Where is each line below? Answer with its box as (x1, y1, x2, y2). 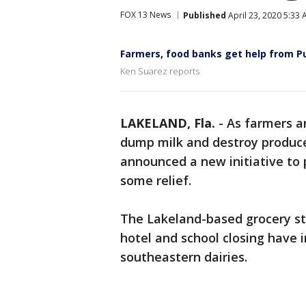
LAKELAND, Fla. (120, 115, 215, 131)
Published (183, 9, 226, 21)
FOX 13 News (120, 9, 171, 20)
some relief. (120, 172, 191, 189)
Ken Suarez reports (120, 65, 199, 77)
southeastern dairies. (120, 249, 247, 265)
